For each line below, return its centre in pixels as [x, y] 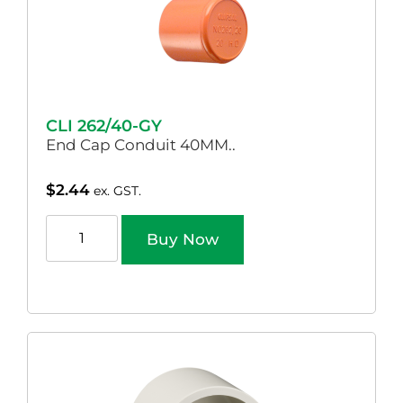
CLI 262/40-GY [104, 125]
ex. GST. [117, 190]
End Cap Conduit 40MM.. [141, 144]
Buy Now [183, 240]
